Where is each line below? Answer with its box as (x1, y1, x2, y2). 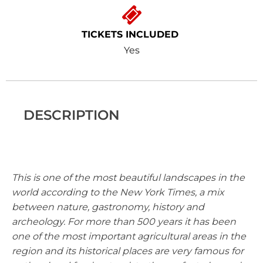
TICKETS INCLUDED (82, 29, 181, 40)
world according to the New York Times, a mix (12, 187, 224, 198)
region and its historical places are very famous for (12, 245, 244, 257)
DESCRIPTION (23, 107, 120, 123)
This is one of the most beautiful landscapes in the (12, 172, 245, 183)
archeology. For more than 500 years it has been (12, 216, 236, 227)
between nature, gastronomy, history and (12, 201, 204, 213)
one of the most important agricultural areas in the (12, 231, 246, 242)
